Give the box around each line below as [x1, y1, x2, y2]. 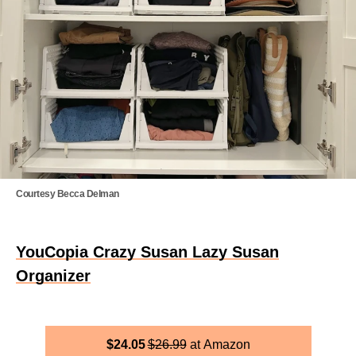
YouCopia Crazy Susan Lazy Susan [16, 243, 279, 261]
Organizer [16, 267, 91, 284]
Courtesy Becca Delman [16, 188, 119, 199]
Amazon [203, 338, 250, 351]
